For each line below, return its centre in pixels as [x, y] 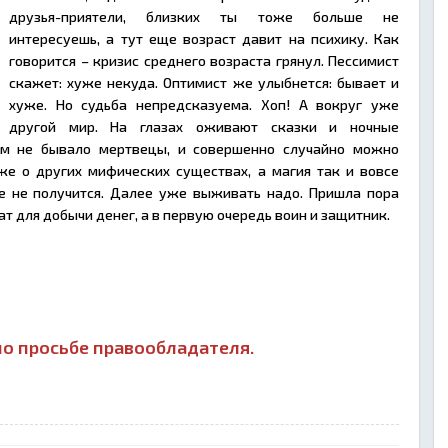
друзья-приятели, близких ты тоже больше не [204, 16]
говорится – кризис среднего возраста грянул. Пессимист [204, 60]
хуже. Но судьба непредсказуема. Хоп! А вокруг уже [204, 104]
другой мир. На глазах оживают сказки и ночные [204, 126]
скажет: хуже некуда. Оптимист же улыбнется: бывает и [204, 82]
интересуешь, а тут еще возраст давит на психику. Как [204, 38]
